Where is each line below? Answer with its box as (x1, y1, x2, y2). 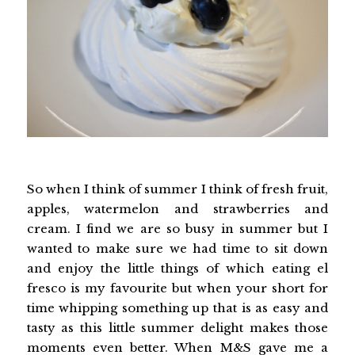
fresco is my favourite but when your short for (26, 280, 329, 296)
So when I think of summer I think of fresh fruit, (26, 181, 329, 197)
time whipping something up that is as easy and (26, 300, 329, 315)
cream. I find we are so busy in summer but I (26, 220, 329, 236)
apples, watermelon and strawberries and (26, 200, 329, 216)
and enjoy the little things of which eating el (26, 260, 329, 276)
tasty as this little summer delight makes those (26, 319, 329, 335)
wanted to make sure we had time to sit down (26, 240, 329, 256)
